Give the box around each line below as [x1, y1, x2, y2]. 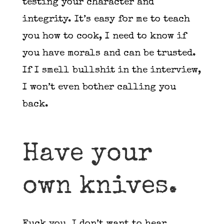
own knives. [22, 174, 185, 200]
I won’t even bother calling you [22, 82, 176, 92]
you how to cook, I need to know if [22, 31, 186, 41]
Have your [22, 142, 152, 168]
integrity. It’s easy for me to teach [22, 14, 190, 24]
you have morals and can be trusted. [22, 48, 196, 58]
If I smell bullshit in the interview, [22, 65, 201, 75]
